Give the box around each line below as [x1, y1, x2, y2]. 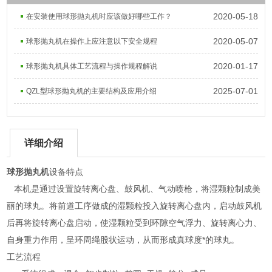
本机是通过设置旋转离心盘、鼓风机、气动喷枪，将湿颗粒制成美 [7, 184, 261, 194]
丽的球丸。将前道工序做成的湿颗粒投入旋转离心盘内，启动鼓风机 [7, 201, 262, 211]
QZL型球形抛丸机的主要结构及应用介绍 [26, 87, 157, 95]
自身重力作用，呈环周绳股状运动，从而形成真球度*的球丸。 [7, 235, 240, 245]
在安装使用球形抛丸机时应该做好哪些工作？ [26, 12, 172, 21]
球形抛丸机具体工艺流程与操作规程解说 [26, 62, 158, 70]
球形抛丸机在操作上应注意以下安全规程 [26, 37, 158, 46]
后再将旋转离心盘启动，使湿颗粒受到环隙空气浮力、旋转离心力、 [7, 218, 262, 228]
